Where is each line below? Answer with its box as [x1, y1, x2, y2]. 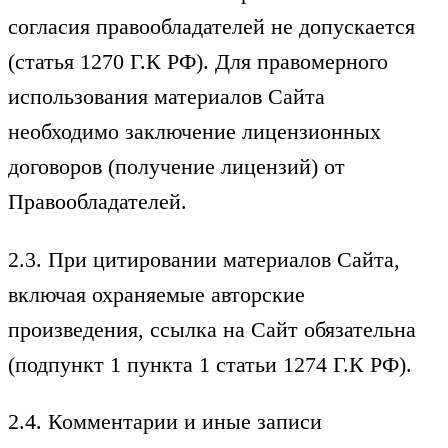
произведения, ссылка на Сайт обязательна [8, 316, 416, 342]
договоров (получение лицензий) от [8, 154, 345, 180]
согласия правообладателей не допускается [8, 14, 415, 40]
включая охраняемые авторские [8, 281, 305, 307]
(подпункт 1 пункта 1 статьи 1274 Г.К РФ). [8, 351, 412, 377]
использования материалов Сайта [8, 84, 325, 110]
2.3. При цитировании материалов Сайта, [8, 246, 400, 272]
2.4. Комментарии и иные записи [8, 408, 322, 434]
